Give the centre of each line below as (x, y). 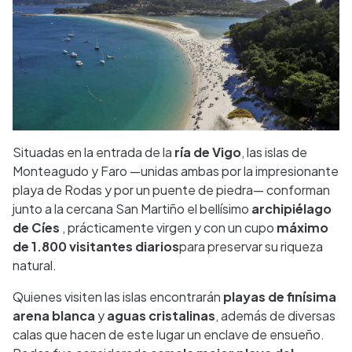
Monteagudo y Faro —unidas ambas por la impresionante (176, 171)
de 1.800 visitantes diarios (96, 247)
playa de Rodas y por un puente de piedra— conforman (171, 190)
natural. (35, 266)
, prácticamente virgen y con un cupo (169, 228)
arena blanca (55, 316)
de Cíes (37, 228)
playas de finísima (280, 297)
